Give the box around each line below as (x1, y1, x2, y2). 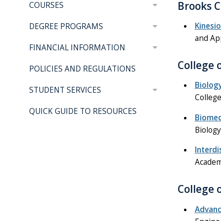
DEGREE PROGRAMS (29, 21, 103, 32)
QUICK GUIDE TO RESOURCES (29, 106, 137, 116)
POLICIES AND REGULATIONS (29, 64, 136, 74)
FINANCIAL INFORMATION (29, 42, 125, 53)
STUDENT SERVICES (29, 85, 101, 95)
